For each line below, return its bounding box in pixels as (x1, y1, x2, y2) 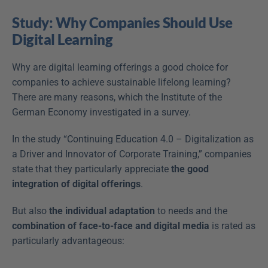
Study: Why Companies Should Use (12, 13, 233, 31)
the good (171, 163, 209, 175)
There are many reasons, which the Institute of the (12, 91, 222, 103)
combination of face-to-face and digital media (12, 220, 209, 232)
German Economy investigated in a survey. (12, 106, 191, 118)
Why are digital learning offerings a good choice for (12, 61, 228, 73)
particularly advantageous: (12, 234, 124, 246)
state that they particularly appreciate (12, 163, 171, 175)
